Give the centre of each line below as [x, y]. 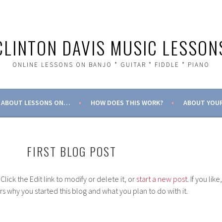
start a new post [162, 179]
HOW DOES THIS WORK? [127, 103]
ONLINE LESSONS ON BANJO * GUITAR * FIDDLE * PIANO [111, 65]
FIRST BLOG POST [72, 151]
